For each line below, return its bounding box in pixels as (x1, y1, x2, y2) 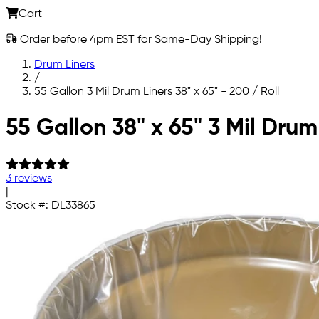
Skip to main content (5, 110, 113, 122)
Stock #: (6, 199, 51, 211)
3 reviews (6, 172, 52, 184)
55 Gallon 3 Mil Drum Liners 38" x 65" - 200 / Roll (34, 85, 279, 98)
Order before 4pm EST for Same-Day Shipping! (17, 33, 262, 46)
